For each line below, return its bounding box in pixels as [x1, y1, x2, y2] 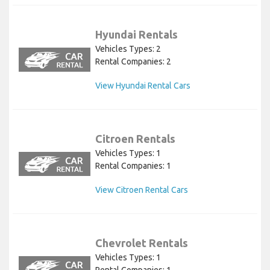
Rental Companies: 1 [95, 161, 171, 171]
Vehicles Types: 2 [95, 44, 161, 54]
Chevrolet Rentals [95, 237, 188, 250]
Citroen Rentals [95, 133, 175, 145]
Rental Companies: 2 [95, 57, 171, 67]
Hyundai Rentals [95, 28, 178, 41]
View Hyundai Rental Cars [95, 81, 190, 91]
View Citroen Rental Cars [95, 185, 188, 195]
